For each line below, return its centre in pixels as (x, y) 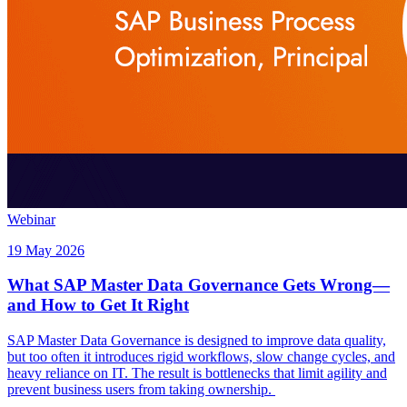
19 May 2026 (46, 250)
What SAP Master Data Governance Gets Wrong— (199, 285)
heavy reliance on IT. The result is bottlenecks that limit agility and (197, 372)
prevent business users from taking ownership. (141, 389)
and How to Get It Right (98, 305)
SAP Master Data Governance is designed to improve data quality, (197, 340)
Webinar (31, 219)
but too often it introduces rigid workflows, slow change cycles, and (201, 356)
